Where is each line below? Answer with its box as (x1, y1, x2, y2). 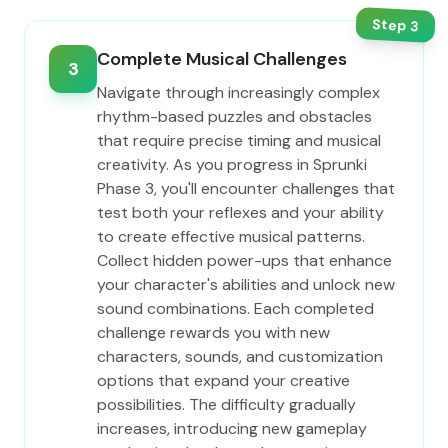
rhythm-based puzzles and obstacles (97, 106, 372, 127)
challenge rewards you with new (97, 322, 330, 343)
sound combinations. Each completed (97, 298, 374, 319)
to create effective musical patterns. (97, 226, 365, 247)
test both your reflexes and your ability (97, 202, 384, 223)
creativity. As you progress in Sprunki (97, 154, 367, 175)
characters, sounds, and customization (97, 346, 383, 367)
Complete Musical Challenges (97, 47, 347, 71)
